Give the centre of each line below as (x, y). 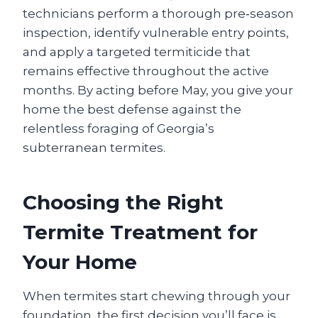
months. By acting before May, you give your (158, 90)
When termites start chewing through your (157, 296)
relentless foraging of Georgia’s (119, 128)
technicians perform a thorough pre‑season (158, 13)
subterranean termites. (94, 148)
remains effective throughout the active (146, 71)
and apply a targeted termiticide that (137, 52)
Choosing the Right (123, 202)
